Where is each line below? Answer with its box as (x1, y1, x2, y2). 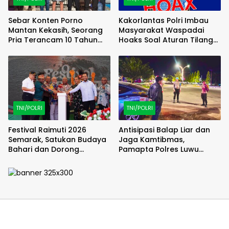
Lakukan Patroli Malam (119, 153, 203, 164)
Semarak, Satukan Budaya (8, 134, 106, 145)
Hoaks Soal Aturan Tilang (119, 35, 213, 45)
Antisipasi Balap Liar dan (119, 124, 210, 135)
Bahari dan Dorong (8, 144, 79, 154)
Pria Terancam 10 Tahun (8, 35, 98, 45)
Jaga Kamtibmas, (119, 134, 185, 145)
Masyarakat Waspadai (119, 25, 204, 36)
